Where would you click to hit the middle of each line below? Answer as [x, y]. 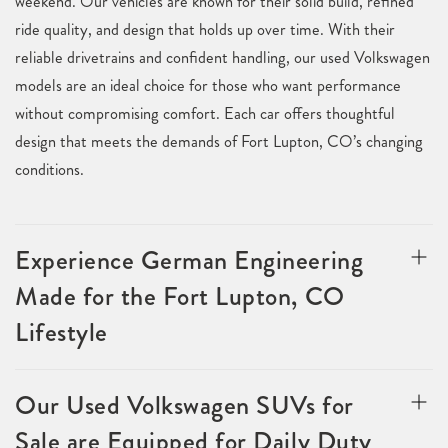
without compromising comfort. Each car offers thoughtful [205, 113]
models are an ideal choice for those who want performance [208, 85]
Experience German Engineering [189, 260]
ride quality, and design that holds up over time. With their [205, 29]
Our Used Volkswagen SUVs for [184, 405]
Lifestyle [61, 332]
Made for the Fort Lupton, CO [180, 296]
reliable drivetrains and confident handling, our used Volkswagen [222, 57]
